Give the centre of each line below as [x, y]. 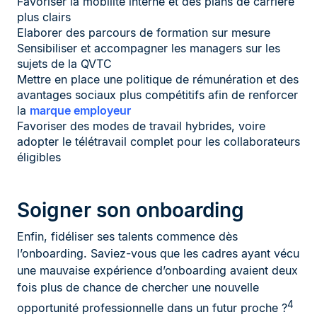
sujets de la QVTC [64, 64]
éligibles [39, 157]
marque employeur [80, 111]
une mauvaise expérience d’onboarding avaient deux [157, 271]
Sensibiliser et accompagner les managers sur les [149, 48]
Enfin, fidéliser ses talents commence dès [127, 237]
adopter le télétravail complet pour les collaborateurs [158, 142]
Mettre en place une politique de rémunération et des [158, 80]
